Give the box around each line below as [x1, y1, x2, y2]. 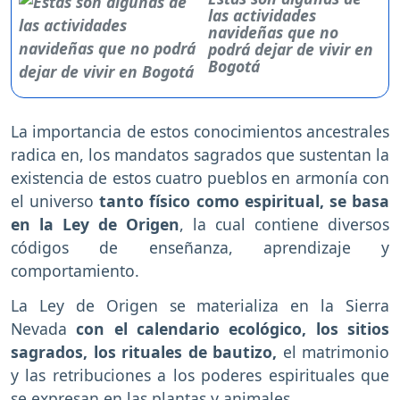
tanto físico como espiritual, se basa [99, 190, 390, 212]
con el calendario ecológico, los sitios [76, 317, 390, 339]
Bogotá [207, 55, 260, 78]
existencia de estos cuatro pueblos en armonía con [11, 167, 389, 189]
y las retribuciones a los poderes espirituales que [11, 363, 389, 386]
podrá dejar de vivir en [207, 38, 373, 61]
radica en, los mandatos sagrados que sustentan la [11, 144, 389, 166]
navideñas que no [207, 21, 338, 44]
